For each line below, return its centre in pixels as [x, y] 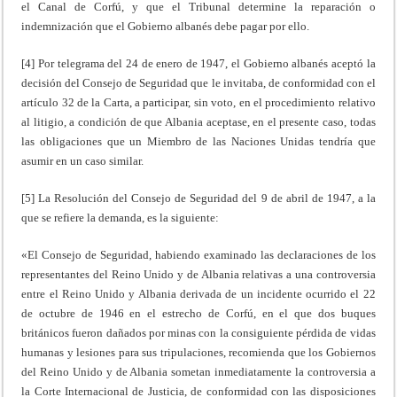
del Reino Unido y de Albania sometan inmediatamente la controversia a [198, 371]
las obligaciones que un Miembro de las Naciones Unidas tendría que [198, 141]
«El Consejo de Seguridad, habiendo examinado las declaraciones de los [198, 254]
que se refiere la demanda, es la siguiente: [121, 217]
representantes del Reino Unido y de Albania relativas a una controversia [198, 274]
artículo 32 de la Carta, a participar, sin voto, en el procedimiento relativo [198, 102]
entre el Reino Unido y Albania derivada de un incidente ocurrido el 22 [198, 293]
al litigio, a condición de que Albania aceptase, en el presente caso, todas [198, 121]
